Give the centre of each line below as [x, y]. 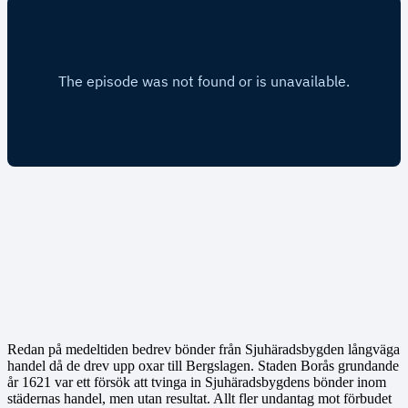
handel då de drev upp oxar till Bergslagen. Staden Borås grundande [203, 365]
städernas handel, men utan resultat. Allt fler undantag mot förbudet [199, 398]
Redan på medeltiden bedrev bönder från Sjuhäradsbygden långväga [204, 349]
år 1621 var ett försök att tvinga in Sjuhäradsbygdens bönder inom [197, 382]
